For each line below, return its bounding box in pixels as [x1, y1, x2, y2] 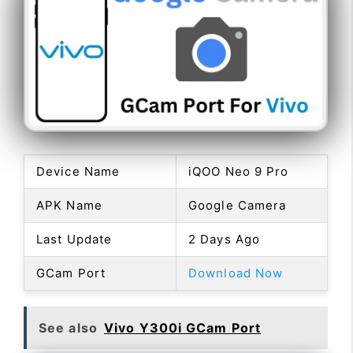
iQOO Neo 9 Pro [188, 163, 289, 179]
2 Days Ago [188, 231, 260, 247]
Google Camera [188, 197, 287, 213]
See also [39, 319, 98, 336]
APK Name [36, 197, 102, 213]
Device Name [36, 163, 121, 179]
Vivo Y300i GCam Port [104, 319, 262, 336]
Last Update [36, 231, 113, 247]
